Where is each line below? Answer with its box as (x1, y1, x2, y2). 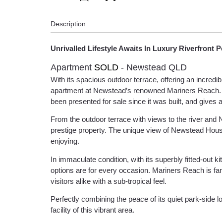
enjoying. (51, 137, 79, 146)
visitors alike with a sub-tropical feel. (51, 176, 166, 185)
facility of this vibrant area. (51, 206, 134, 215)
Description (51, 19, 86, 28)
